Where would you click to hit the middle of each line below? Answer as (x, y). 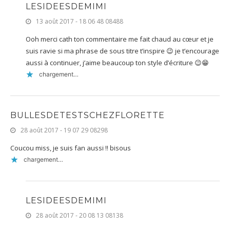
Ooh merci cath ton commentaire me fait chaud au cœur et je (120, 39)
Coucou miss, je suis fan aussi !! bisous (71, 148)
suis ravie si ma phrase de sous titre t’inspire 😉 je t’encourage (122, 51)
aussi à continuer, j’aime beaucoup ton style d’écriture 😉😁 (117, 62)
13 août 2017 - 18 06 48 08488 (80, 21)
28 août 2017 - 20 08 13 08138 (80, 215)
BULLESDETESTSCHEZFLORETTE (88, 115)
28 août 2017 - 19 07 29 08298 (64, 130)
